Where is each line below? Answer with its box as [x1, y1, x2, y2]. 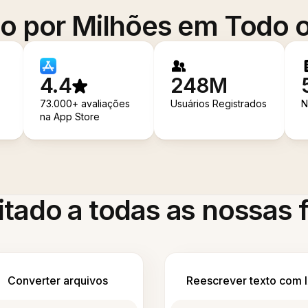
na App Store [40, 111, 100, 123]
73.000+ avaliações [40, 98, 131, 110]
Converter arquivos [7, 274, 108, 288]
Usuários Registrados [170, 98, 267, 110]
